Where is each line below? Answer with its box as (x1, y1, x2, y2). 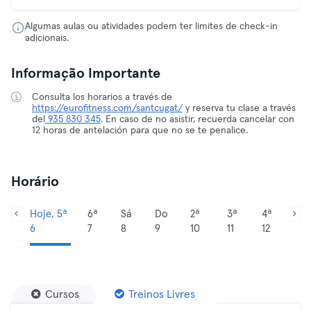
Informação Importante (11, 67, 160, 81)
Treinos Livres (128, 289, 195, 300)
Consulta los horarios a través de (32, 92, 172, 102)
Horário (11, 175, 59, 189)
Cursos (45, 289, 79, 300)
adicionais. (25, 33, 69, 43)
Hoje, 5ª (30, 209, 68, 219)
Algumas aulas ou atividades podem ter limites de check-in (25, 22, 278, 31)
